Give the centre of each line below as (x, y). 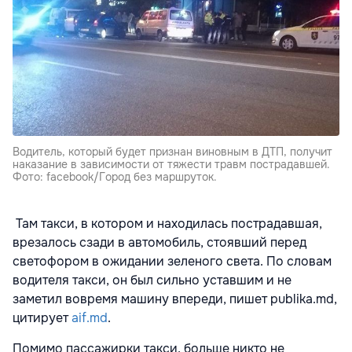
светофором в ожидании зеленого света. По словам (172, 261)
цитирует (42, 317)
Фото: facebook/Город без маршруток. (115, 176)
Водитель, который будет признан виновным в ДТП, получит (172, 151)
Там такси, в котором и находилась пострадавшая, (167, 223)
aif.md (90, 317)
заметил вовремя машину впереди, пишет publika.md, (175, 299)
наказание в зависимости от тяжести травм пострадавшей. (171, 164)
